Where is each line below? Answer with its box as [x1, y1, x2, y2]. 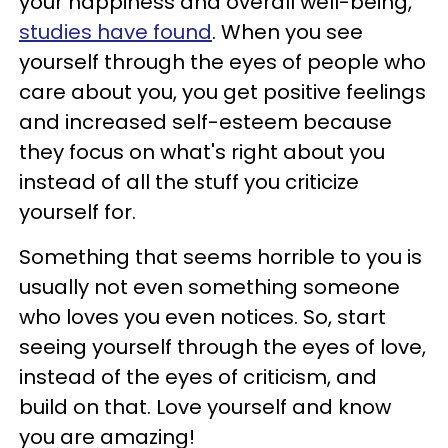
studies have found [19, 18, 212, 47]
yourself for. [19, 198, 136, 227]
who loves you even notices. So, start [19, 303, 386, 332]
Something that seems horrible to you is [19, 243, 422, 272]
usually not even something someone [19, 273, 400, 302]
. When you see [212, 18, 363, 47]
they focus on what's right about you [19, 138, 385, 167]
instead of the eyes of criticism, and [19, 363, 377, 392]
